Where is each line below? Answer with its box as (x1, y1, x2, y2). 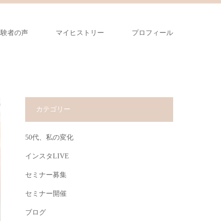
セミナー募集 (25, 171, 67, 179)
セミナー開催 (25, 190, 67, 197)
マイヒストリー (56, 29, 104, 37)
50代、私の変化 (25, 134, 74, 141)
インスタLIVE (25, 152, 69, 160)
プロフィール (132, 29, 173, 37)
